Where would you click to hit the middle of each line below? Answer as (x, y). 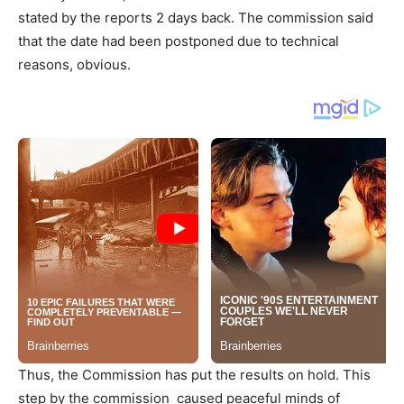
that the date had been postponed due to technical (179, 41)
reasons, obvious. (74, 64)
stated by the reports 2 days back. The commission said (196, 17)
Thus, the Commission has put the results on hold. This (194, 374)
